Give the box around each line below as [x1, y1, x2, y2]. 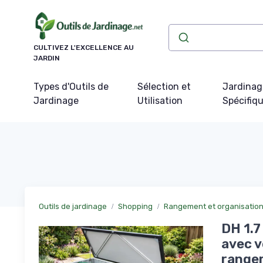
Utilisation [137, 95, 183, 106]
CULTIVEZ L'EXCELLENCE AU [33, 43, 134, 52]
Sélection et [137, 80, 191, 92]
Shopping [118, 201, 153, 211]
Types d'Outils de [33, 80, 109, 92]
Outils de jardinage [39, 201, 107, 211]
